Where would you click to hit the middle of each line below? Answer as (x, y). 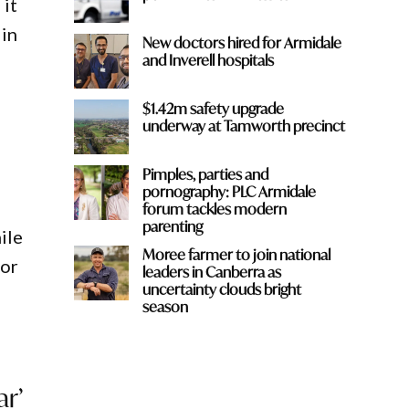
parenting (172, 225)
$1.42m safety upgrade (213, 108)
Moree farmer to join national (236, 254)
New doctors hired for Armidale (241, 42)
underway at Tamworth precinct (243, 125)
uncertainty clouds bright (221, 288)
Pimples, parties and (205, 173)
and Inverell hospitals (208, 59)
